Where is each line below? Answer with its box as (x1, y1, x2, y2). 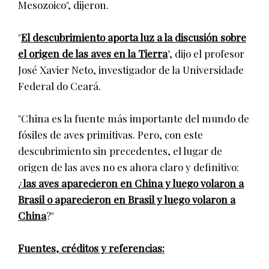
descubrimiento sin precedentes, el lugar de (18, 144, 222, 157)
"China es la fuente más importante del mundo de (18, 111, 249, 125)
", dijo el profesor (168, 46, 244, 60)
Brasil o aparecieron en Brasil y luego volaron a (18, 192, 235, 206)
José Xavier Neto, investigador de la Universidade (18, 62, 244, 76)
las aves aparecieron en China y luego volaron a (23, 176, 244, 190)
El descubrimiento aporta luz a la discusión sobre (21, 30, 246, 44)
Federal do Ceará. (18, 79, 101, 92)
